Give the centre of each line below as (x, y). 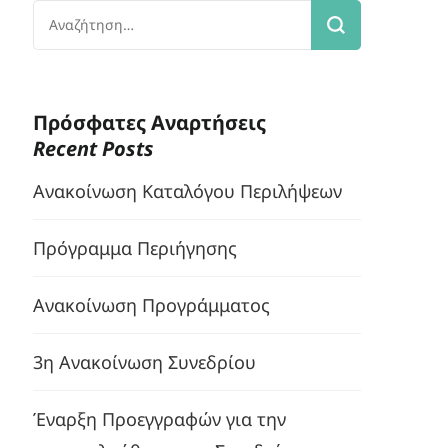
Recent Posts (94, 148)
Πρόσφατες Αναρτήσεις (150, 122)
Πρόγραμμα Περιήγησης (135, 248)
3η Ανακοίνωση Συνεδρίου (145, 362)
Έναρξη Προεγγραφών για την (160, 419)
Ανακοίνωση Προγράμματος (152, 305)
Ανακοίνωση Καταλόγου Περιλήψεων (188, 191)
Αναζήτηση (79, 14)
